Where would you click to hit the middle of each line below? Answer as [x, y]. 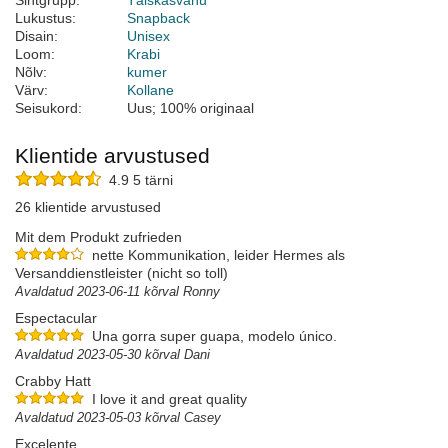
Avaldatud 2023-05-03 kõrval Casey [118, 418]
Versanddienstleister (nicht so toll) [121, 273]
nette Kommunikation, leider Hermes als [218, 255]
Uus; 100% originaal [190, 108]
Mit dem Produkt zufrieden [98, 237]
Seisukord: [48, 108]
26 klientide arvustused [88, 207]
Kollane [150, 90]
